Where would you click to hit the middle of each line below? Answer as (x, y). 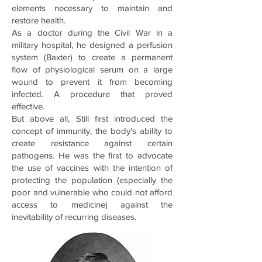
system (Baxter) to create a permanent (92, 57)
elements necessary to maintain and (92, 8)
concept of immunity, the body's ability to (92, 131)
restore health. (39, 20)
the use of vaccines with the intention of (92, 168)
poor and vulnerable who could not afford (92, 192)
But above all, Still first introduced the (92, 118)
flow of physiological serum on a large (92, 69)
